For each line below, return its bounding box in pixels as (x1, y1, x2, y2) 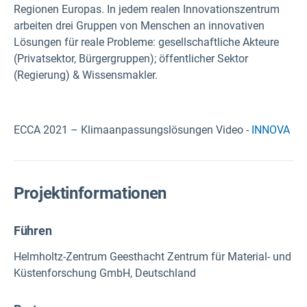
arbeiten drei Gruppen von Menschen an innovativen (14, 19, 265, 32)
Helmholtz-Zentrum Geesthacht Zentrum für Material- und (14, 250, 291, 264)
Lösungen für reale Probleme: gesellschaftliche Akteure (14, 36, 279, 49)
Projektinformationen (14, 184, 167, 203)
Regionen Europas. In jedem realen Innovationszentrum (14, 3, 280, 16)
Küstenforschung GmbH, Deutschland (14, 267, 196, 280)
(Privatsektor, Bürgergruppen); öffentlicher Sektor (14, 52, 248, 65)
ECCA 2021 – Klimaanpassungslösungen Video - (14, 123, 251, 136)
